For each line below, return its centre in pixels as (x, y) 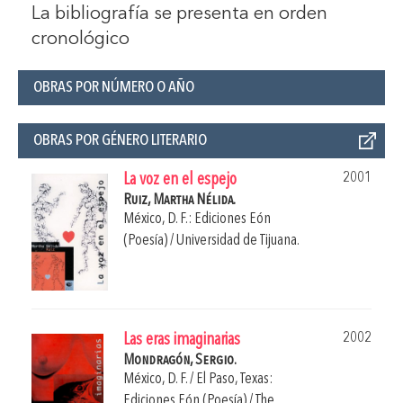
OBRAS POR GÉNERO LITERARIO (120, 141)
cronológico (81, 40)
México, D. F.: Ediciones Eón (197, 219)
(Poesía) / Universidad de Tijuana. (211, 241)
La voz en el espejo (180, 181)
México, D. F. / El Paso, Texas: (198, 380)
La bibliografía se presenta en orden (179, 15)
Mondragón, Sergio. (180, 361)
